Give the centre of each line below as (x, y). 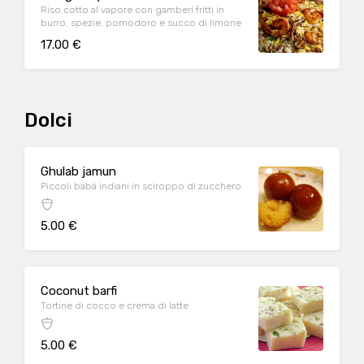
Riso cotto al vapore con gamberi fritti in (132, 10)
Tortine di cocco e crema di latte (115, 305)
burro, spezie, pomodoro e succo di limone (141, 23)
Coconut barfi (79, 291)
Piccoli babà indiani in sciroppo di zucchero (141, 186)
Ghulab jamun (78, 171)
